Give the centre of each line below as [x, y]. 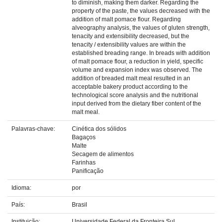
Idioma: [22, 188]
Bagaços [84, 137]
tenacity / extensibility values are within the [129, 45]
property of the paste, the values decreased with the [141, 11]
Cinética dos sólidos [99, 129]
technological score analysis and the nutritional [135, 95]
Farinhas [84, 163]
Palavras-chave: [34, 129]
